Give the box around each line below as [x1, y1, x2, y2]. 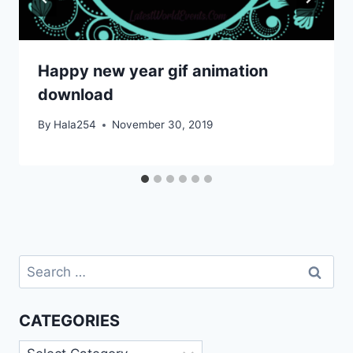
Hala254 [54, 118, 97, 132]
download [38, 84, 113, 104]
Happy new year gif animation [38, 61, 268, 80]
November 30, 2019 [112, 118, 214, 132]
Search [18, 256, 62, 273]
